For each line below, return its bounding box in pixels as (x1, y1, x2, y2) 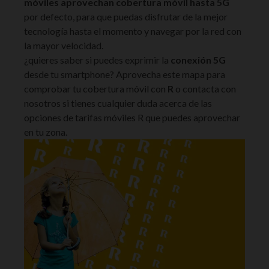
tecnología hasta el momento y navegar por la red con (24, 25, 241, 37)
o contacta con (174, 83, 236, 95)
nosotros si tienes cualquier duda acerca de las (24, 97, 212, 109)
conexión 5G (171, 54, 226, 66)
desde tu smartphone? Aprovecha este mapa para (24, 68, 225, 80)
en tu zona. (24, 126, 67, 138)
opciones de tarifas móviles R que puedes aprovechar (24, 112, 240, 124)
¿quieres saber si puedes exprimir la (24, 54, 171, 66)
